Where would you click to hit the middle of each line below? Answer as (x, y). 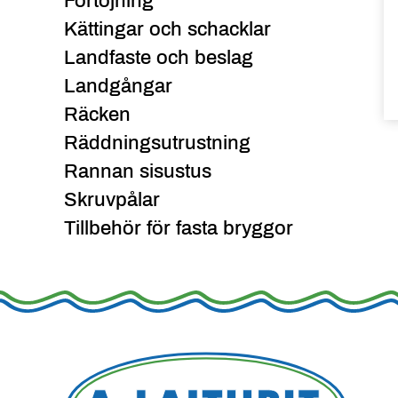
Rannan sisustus (138, 171)
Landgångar (118, 86)
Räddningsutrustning (157, 143)
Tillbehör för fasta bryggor (179, 228)
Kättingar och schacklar (167, 29)
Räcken (97, 114)
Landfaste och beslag (159, 57)
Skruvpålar (112, 199)
